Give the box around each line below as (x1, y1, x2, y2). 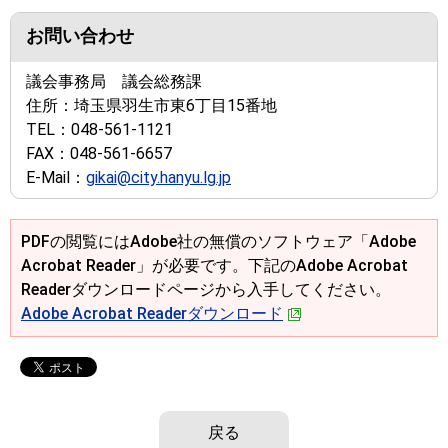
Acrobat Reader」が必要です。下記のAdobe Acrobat (21, 256, 408, 275)
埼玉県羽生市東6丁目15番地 (74, 96, 277, 115)
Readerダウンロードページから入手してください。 (21, 280, 391, 299)
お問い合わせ (26, 26, 134, 46)
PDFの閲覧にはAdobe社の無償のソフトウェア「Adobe (21, 232, 416, 251)
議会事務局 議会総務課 (26, 72, 202, 91)
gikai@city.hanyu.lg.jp (86, 168, 231, 187)
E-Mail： (26, 168, 86, 187)
